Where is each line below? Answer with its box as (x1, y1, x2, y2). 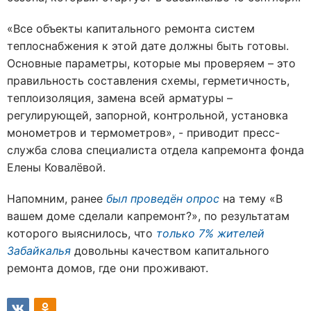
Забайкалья (7, 243, 71, 258)
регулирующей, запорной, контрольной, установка (7, 108, 288, 122)
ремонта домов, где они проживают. (7, 260, 208, 275)
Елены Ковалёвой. (7, 160, 106, 174)
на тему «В (219, 191, 283, 205)
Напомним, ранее (7, 191, 106, 205)
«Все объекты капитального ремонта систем (7, 21, 255, 35)
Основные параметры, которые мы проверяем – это (7, 56, 296, 70)
